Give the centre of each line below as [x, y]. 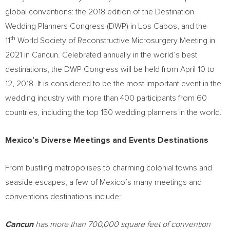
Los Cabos [158, 26]
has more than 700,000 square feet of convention [122, 224]
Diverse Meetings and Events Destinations [124, 140]
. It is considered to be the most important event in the [127, 84]
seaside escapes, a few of [52, 182]
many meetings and [167, 182]
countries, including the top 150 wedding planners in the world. [113, 112]
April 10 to [197, 69]
